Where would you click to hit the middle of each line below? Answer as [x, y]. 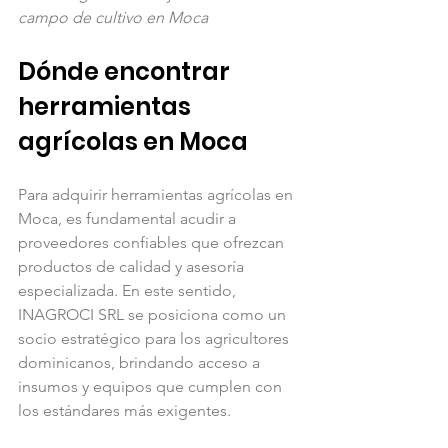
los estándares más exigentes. [124, 410]
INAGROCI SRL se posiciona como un [154, 314]
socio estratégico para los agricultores [155, 338]
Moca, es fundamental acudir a [129, 218]
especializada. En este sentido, [129, 290]
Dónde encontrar [126, 71]
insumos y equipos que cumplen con [152, 386]
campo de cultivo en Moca [113, 17]
